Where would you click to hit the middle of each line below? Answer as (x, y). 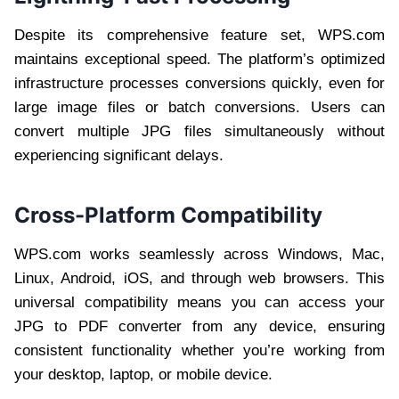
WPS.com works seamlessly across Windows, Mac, (199, 254)
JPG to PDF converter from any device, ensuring (199, 326)
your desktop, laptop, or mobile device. (143, 374)
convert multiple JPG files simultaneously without (199, 131)
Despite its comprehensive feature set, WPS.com (199, 35)
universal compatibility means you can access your (199, 302)
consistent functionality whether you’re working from (199, 350)
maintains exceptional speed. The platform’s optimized (199, 59)
